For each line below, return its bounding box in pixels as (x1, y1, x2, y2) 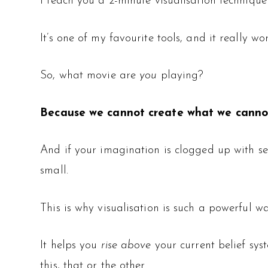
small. (40, 165, 68, 177)
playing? (157, 70, 204, 82)
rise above (100, 240, 151, 252)
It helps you (40, 240, 101, 252)
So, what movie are (40, 70, 140, 82)
